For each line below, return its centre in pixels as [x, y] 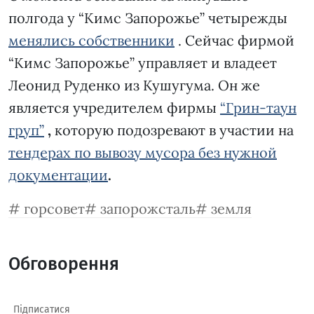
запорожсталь [148, 209]
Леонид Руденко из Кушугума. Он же [134, 85]
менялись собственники [91, 40]
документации [58, 175]
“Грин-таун [258, 108]
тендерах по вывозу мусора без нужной [143, 152]
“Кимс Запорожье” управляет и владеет [143, 63]
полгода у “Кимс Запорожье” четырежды [148, 18]
